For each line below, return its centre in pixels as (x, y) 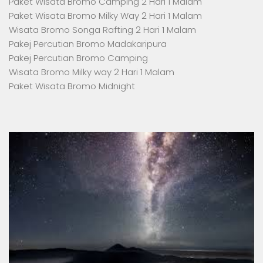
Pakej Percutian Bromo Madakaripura (88, 43)
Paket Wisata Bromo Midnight (72, 86)
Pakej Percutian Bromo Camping (78, 58)
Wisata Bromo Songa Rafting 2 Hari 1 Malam (102, 29)
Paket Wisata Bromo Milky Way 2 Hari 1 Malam (105, 15)
